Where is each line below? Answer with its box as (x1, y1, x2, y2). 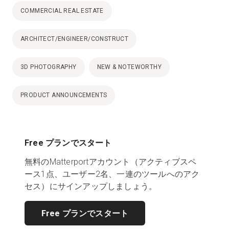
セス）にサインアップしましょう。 (25, 181, 157, 191)
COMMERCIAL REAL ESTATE (20, 7, 104, 14)
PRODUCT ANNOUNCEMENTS (20, 91, 107, 99)
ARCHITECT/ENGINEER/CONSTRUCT (20, 35, 129, 42)
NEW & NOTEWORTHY (97, 63, 162, 71)
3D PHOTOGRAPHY (20, 63, 77, 71)
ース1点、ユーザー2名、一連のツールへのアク (25, 169, 200, 179)
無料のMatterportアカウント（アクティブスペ (25, 156, 197, 167)
